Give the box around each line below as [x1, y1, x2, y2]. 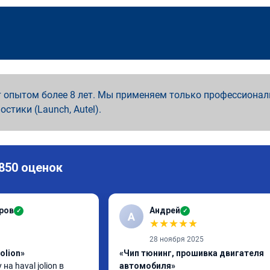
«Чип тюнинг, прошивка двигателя [119, 248, 264, 258]
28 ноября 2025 [149, 235, 204, 243]
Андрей [149, 206, 180, 215]
